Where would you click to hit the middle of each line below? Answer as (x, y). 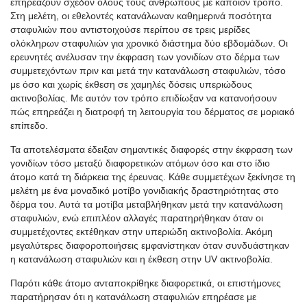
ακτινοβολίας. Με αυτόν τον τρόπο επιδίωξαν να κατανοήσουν (144, 98)
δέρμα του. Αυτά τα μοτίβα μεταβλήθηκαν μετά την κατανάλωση (147, 204)
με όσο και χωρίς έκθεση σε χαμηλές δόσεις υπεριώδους (131, 84)
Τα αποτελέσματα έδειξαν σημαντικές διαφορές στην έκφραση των (151, 149)
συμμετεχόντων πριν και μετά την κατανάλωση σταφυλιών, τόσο (148, 70)
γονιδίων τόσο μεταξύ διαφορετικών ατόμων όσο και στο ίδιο (140, 163)
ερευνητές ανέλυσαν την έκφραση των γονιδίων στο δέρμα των (145, 57)
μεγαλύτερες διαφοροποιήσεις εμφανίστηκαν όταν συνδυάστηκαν (150, 245)
